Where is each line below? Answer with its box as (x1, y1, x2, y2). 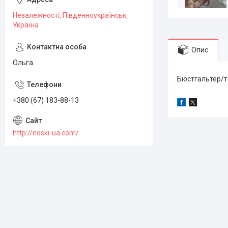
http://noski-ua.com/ (13, 128, 79, 137)
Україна (13, 21, 39, 29)
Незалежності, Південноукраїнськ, (13, 11, 128, 19)
